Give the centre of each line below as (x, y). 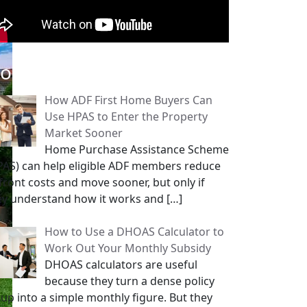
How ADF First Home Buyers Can (128, 100)
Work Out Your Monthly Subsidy (128, 248)
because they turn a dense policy (130, 281)
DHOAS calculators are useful (121, 265)
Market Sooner (84, 133)
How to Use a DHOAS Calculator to (134, 232)
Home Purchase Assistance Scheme (137, 149)
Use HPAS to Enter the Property (126, 116)
